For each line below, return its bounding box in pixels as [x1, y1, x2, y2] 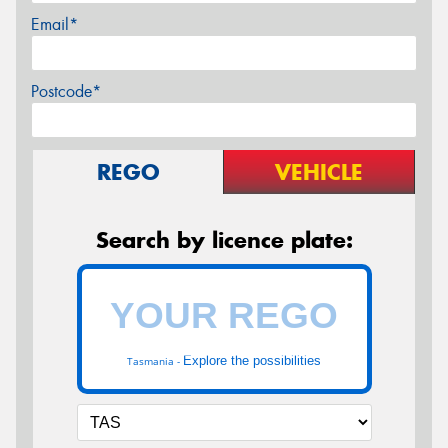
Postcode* [31, 80, 101, 102]
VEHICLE [275, 157, 363, 186]
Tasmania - [127, 354, 183, 368]
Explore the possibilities [183, 352, 321, 368]
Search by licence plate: [95, 225, 353, 254]
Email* [31, 13, 78, 35]
